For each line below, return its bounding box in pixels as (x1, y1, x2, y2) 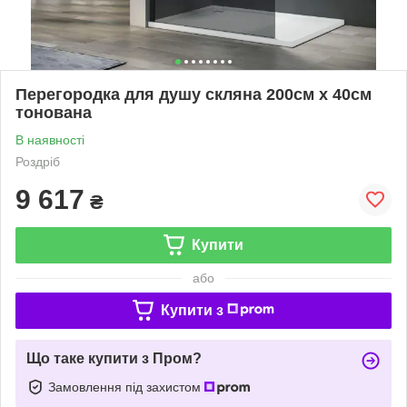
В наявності (15, 132, 84, 147)
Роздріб (15, 154, 60, 169)
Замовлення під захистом (48, 379, 204, 394)
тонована (15, 103, 92, 122)
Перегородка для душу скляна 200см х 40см (15, 84, 372, 104)
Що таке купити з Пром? (26, 350, 202, 366)
